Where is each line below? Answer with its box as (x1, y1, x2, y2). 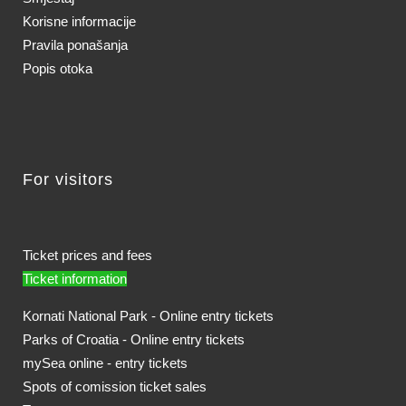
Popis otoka (23, 60, 92, 76)
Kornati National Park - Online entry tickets (23, 307, 274, 324)
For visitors (23, 169, 113, 188)
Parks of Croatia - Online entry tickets (23, 331, 245, 347)
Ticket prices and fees (23, 246, 152, 263)
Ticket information (23, 270, 127, 286)
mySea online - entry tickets (23, 354, 188, 371)
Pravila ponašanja (23, 36, 128, 53)
